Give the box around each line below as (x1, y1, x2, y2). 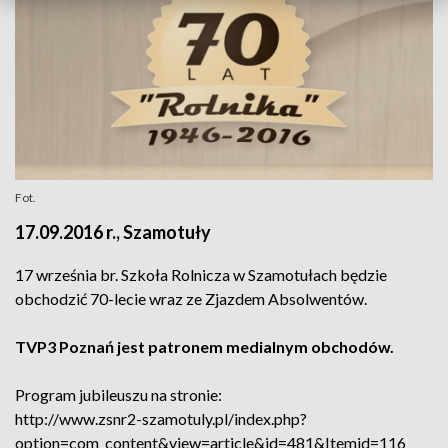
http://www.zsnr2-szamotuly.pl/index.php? (15, 409, 307, 428)
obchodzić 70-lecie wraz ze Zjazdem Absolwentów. (15, 289, 367, 308)
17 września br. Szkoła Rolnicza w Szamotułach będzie (15, 265, 387, 284)
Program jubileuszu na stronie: (15, 385, 222, 404)
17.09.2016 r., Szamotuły (15, 221, 211, 243)
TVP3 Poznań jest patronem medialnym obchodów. (15, 337, 394, 356)
